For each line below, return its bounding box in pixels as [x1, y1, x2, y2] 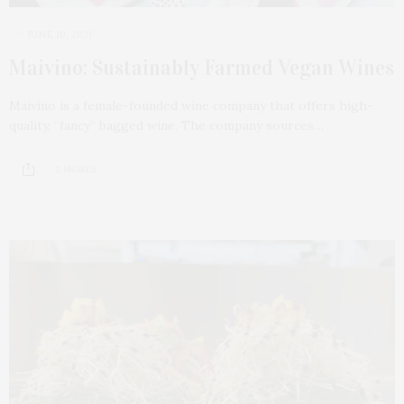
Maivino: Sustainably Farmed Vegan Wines [9, 54, 394, 80]
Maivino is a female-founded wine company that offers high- [9, 96, 373, 114]
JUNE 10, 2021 [27, 27, 92, 41]
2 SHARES [55, 163, 96, 176]
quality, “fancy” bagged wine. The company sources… [9, 116, 324, 133]
